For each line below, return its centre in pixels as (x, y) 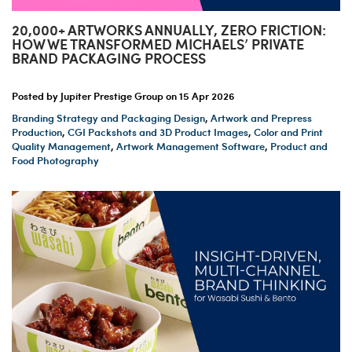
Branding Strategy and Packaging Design (108, 118)
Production (37, 132)
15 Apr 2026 (207, 96)
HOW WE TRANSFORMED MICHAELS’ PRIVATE (158, 44)
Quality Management (61, 147)
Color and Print (288, 132)
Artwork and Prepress (261, 118)
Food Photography (55, 161)
